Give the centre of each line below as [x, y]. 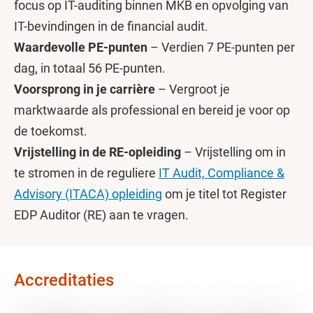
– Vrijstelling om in [233, 152]
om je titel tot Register [224, 194]
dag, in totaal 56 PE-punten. [90, 68]
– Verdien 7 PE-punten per [221, 47]
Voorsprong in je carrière [85, 89]
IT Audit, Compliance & [221, 173]
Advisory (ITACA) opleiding [88, 194]
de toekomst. [51, 131]
